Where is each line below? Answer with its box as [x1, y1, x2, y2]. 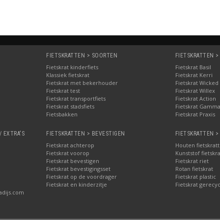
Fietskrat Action [175, 94, 216, 102]
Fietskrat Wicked [175, 79, 219, 86]
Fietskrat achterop [46, 141, 95, 149]
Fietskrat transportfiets [46, 94, 106, 102]
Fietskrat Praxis [175, 110, 215, 118]
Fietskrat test [46, 86, 81, 94]
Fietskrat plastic [175, 172, 216, 180]
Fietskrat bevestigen [46, 157, 100, 165]
